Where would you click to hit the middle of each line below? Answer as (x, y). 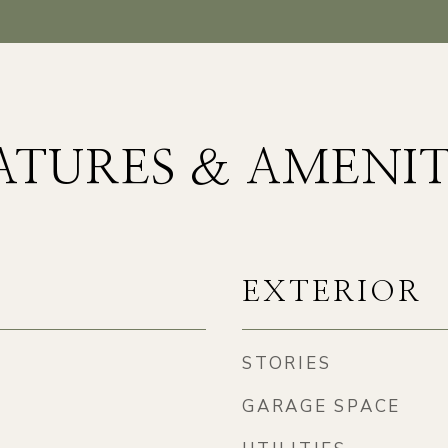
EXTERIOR (332, 292)
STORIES (287, 363)
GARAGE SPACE (321, 406)
